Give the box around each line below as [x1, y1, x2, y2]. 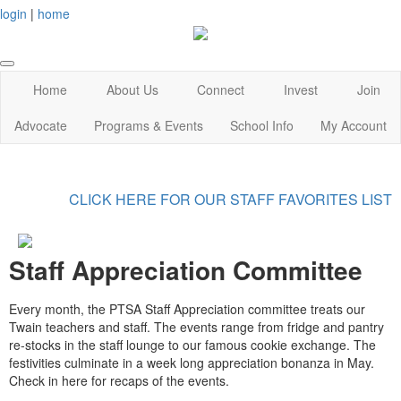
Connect [197, 81, 245, 99]
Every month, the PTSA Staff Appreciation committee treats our [9, 300, 365, 319]
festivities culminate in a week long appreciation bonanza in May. [9, 354, 374, 372]
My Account [320, 116, 387, 135]
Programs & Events [94, 116, 203, 135]
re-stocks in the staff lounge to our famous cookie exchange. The [9, 336, 376, 354]
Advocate [14, 116, 67, 135]
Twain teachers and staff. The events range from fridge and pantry [9, 318, 384, 337]
